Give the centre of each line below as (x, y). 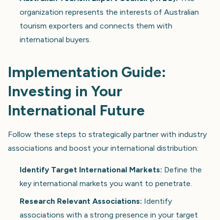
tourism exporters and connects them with (96, 26)
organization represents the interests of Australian (109, 12)
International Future (76, 110)
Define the (182, 169)
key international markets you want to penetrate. (106, 183)
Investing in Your (65, 91)
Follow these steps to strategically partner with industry (107, 134)
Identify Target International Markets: (91, 169)
